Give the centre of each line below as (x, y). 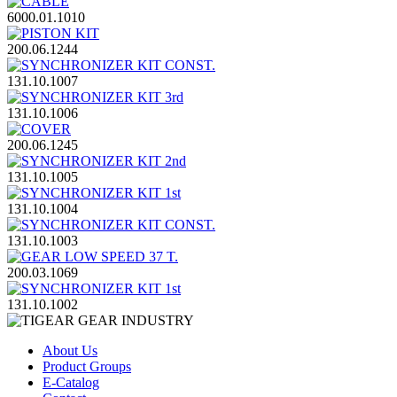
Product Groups (87, 366)
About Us (70, 350)
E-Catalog (71, 382)
